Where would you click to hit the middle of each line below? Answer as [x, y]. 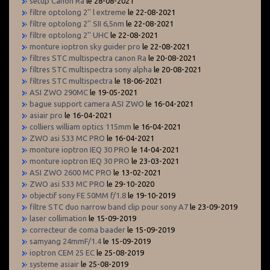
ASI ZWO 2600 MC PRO [71, 173]
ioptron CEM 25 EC [62, 253]
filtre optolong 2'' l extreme [78, 12]
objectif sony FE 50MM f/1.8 [78, 196]
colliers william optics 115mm [80, 127]
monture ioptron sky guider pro [85, 47]
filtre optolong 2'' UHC [69, 35]
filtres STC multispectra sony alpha [91, 70]
